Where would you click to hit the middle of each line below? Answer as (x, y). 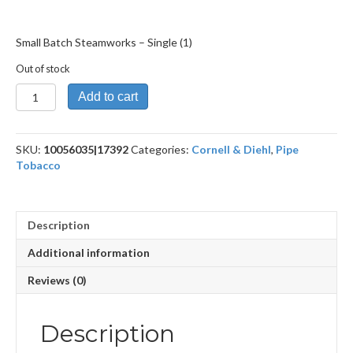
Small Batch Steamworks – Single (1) (104, 43)
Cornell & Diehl (231, 150)
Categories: (161, 150)
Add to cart (108, 97)
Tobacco (38, 165)
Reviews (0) (57, 281)
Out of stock (43, 69)
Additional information (89, 253)
